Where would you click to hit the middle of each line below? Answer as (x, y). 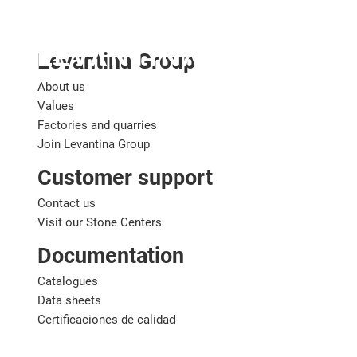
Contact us (67, 203)
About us (61, 87)
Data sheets (69, 300)
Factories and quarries (97, 125)
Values (56, 106)
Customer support (125, 178)
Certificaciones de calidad (106, 320)
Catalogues (68, 281)
